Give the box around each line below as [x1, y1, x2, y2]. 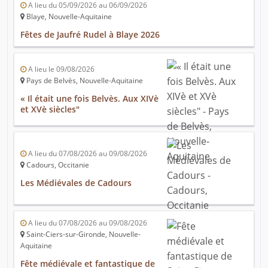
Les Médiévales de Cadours [20, 177, 132, 189]
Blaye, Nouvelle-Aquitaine [25, 11, 112, 22]
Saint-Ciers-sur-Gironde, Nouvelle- [25, 229, 141, 240]
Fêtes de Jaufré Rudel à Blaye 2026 [20, 29, 160, 41]
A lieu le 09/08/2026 [26, 64, 95, 75]
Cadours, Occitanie [25, 160, 89, 170]
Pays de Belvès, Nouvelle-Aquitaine [25, 75, 143, 86]
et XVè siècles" [20, 103, 80, 115]
